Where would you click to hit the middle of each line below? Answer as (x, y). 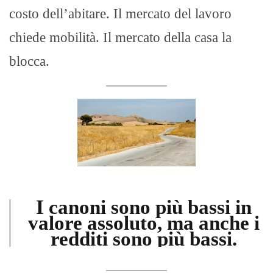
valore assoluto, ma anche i (144, 223)
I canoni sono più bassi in (144, 207)
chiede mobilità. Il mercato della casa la (120, 38)
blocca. (29, 62)
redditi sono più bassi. (144, 239)
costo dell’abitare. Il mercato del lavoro (120, 14)
